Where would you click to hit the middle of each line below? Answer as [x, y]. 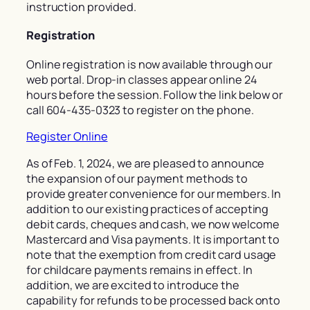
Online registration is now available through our [150, 65]
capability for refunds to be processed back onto [154, 300]
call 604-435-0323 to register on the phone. [140, 110]
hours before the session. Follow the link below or [155, 95]
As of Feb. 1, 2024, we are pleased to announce [146, 163]
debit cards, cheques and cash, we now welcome [153, 224]
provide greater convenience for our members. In [154, 193]
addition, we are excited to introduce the [133, 285]
